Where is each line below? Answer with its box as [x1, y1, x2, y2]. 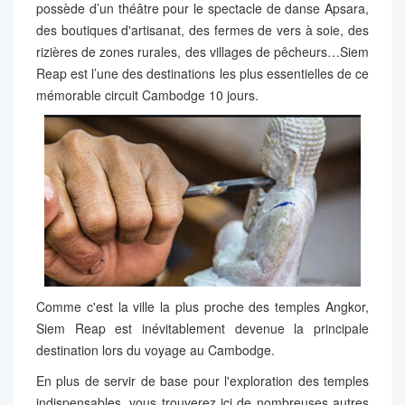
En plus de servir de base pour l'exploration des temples [36, 371, 369, 390]
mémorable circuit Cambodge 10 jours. [36, 85, 259, 104]
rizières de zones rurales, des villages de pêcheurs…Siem [36, 42, 369, 61]
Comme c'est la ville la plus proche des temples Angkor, [36, 297, 369, 316]
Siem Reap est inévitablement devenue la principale [36, 318, 369, 337]
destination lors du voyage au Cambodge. [36, 340, 278, 359]
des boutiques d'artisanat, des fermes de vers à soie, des [36, 20, 369, 39]
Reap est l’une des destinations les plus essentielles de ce [36, 63, 369, 82]
